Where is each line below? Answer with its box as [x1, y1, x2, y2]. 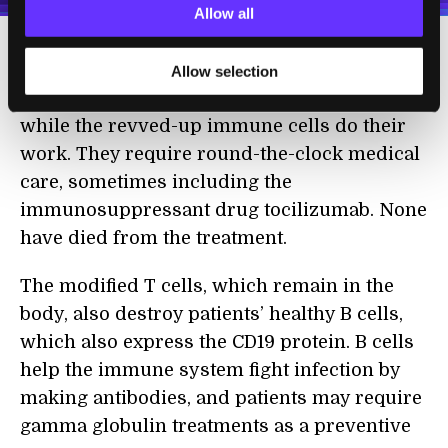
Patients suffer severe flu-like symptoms [20, 88, 384, 109]
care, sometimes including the [20, 172, 292, 193]
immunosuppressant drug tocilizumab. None [20, 200, 427, 221]
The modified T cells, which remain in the [20, 276, 394, 297]
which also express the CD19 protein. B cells [20, 332, 414, 353]
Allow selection [170, 62, 278, 80]
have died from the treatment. [20, 228, 287, 249]
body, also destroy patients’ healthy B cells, [20, 304, 403, 325]
